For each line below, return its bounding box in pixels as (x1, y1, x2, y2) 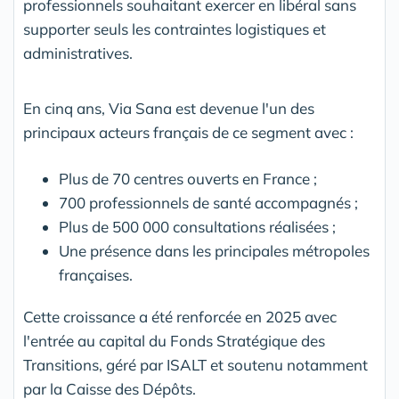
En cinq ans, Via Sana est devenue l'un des (23, 99, 314, 118)
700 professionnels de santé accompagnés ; (59, 193, 358, 212)
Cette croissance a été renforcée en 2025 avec (23, 307, 337, 326)
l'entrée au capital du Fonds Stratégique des (23, 331, 325, 350)
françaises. (59, 265, 133, 284)
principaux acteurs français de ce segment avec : (23, 123, 354, 142)
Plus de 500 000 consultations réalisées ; (59, 217, 336, 236)
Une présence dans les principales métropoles (59, 241, 370, 260)
